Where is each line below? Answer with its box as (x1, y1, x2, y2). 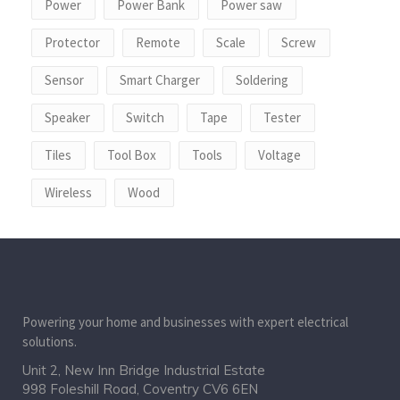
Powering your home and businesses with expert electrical (22, 313, 348, 331)
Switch (126, 109, 164, 127)
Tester (263, 109, 301, 127)
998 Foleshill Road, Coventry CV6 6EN (22, 380, 258, 398)
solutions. (22, 333, 77, 351)
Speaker (45, 109, 90, 127)
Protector (45, 34, 100, 52)
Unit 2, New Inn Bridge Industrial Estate (22, 362, 265, 379)
